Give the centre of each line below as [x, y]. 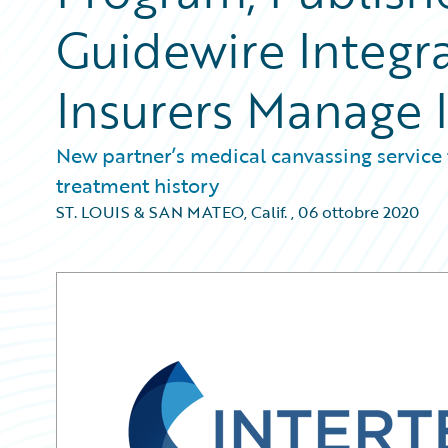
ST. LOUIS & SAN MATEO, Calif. [171, 212]
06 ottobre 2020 [358, 212]
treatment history [137, 185]
